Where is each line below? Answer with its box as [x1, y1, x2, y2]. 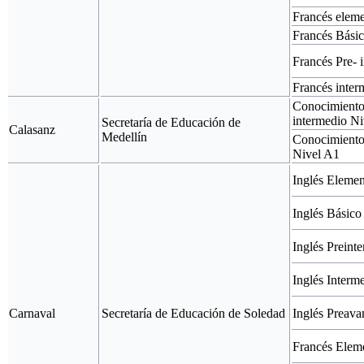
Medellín [102, 129, 147, 144]
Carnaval [9, 305, 55, 320]
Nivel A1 [292, 146, 340, 161]
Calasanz [9, 122, 55, 136]
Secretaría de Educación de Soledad [102, 305, 285, 320]
